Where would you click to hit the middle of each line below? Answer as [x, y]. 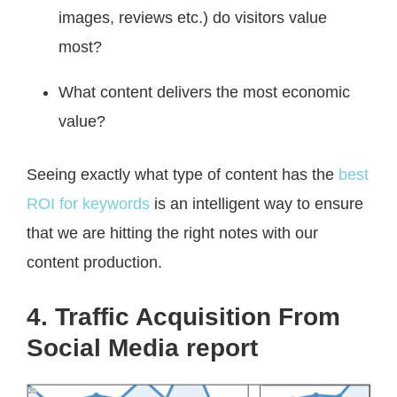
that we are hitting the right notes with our [172, 234]
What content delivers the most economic [204, 93]
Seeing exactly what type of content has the [183, 175]
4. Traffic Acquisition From [183, 317]
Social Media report [142, 348]
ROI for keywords [88, 204]
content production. [94, 263]
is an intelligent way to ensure [257, 204]
